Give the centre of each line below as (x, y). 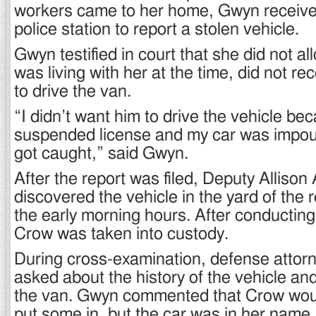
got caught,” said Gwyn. (101, 154)
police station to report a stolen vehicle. (157, 30)
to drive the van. (73, 92)
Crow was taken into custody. (121, 234)
